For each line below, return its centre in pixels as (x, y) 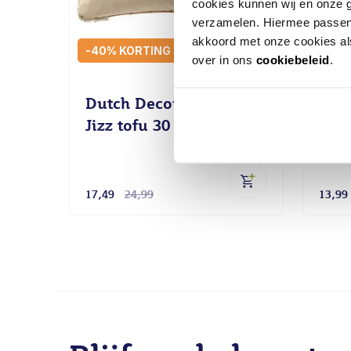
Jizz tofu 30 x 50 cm (159, 125)
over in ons (224, 60)
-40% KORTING (128, 51)
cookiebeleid (293, 60)
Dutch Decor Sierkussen (176, 103)
